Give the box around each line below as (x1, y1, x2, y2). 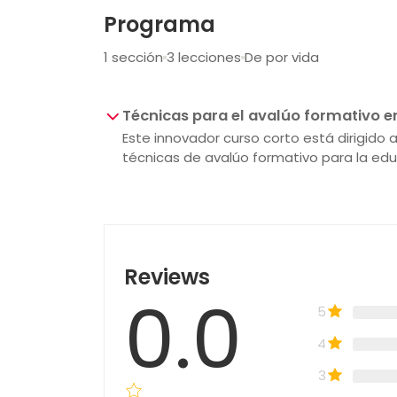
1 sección (104, 47, 163, 66)
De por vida (245, 47, 319, 66)
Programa (104, 9, 215, 39)
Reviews (124, 261, 210, 292)
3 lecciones (167, 47, 241, 66)
